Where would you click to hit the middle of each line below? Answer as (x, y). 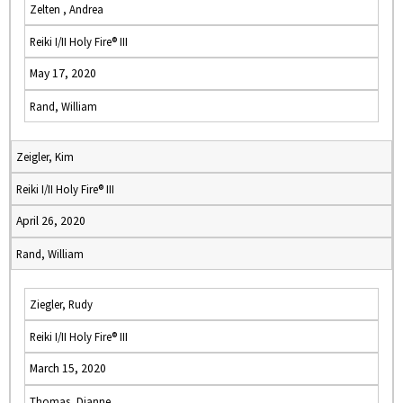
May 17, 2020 (63, 73)
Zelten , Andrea (67, 9)
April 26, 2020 (51, 221)
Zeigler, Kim (45, 157)
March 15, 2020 (68, 368)
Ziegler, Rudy (61, 304)
